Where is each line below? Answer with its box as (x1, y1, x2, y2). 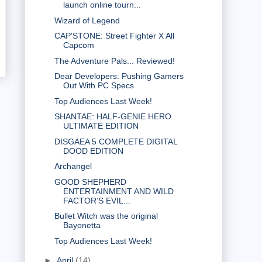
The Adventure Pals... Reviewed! (54, 56, 175, 65)
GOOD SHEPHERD (54, 177, 126, 187)
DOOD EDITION (63, 146, 123, 156)
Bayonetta (63, 220, 101, 230)
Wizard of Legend (54, 15, 120, 25)
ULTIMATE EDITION (63, 121, 139, 131)
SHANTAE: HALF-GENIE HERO (54, 112, 171, 122)
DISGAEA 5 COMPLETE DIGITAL (54, 136, 177, 146)
